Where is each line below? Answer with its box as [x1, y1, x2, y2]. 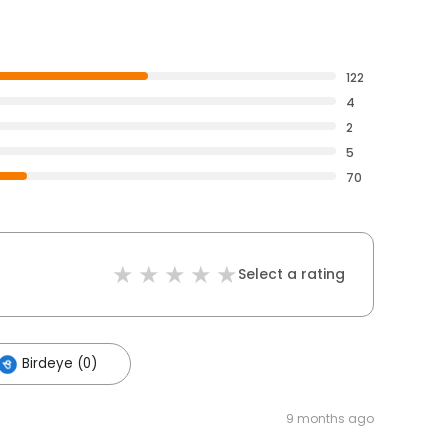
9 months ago [286, 410, 374, 428]
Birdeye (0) [22, 354, 97, 374]
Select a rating [238, 264, 345, 285]
